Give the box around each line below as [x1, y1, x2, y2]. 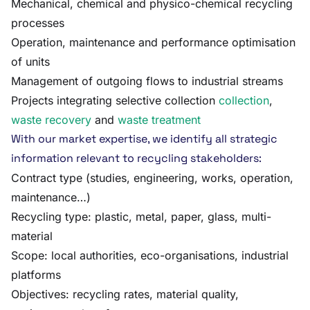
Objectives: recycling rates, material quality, [11, 287, 239, 301]
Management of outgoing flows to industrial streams [11, 74, 283, 88]
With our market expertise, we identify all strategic [11, 131, 277, 146]
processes [11, 16, 64, 30]
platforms [11, 268, 61, 282]
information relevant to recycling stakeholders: [11, 151, 262, 165]
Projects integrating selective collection [11, 93, 219, 107]
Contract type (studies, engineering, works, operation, [11, 171, 293, 185]
